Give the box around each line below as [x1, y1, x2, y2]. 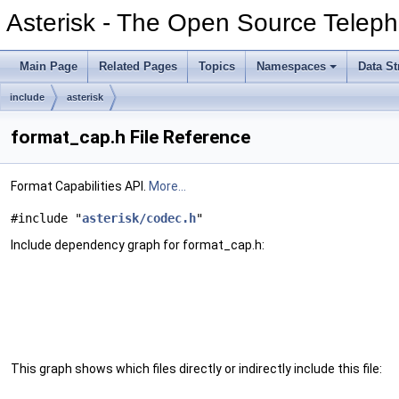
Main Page [20, 60, 77, 73]
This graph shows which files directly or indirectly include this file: [11, 362, 382, 376]
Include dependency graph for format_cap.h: [11, 238, 265, 252]
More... [149, 179, 186, 193]
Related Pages [99, 60, 177, 73]
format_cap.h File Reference [11, 126, 250, 148]
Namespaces [256, 60, 326, 73]
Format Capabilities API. [11, 179, 149, 193]
